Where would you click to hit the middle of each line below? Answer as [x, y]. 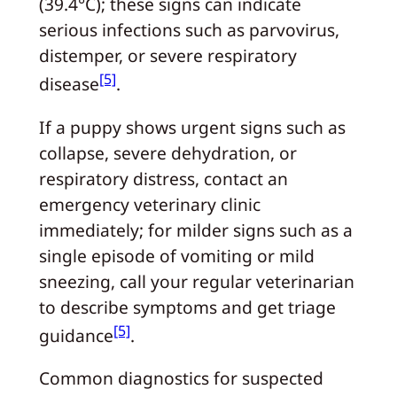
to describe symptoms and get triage [187, 307]
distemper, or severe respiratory [167, 56]
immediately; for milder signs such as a [195, 230]
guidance [76, 336]
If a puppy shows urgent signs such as [192, 127]
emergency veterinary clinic [149, 204]
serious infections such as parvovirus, [189, 30]
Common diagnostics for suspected [181, 378]
